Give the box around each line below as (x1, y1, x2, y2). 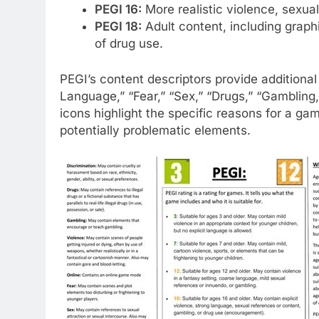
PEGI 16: (94, 2, 142, 17)
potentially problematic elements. (60, 122, 251, 137)
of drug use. (94, 36, 163, 51)
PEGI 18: (94, 19, 142, 34)
